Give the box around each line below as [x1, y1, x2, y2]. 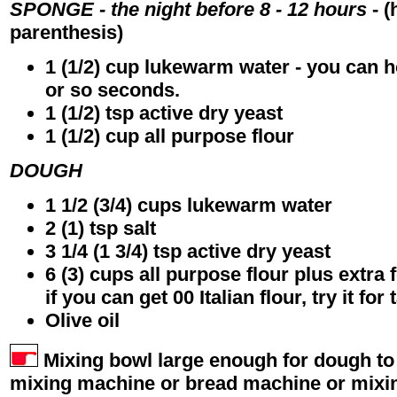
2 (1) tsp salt [45, 217, 156, 240]
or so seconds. [45, 79, 180, 102]
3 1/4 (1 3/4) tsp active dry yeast [45, 240, 331, 263]
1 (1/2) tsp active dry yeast [45, 102, 283, 125]
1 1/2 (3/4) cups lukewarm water [45, 194, 332, 217]
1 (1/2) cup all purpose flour [45, 125, 294, 148]
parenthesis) [10, 21, 123, 44]
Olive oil [45, 309, 120, 332]
